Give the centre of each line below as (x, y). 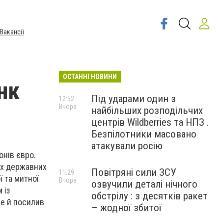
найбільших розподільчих (147, 110)
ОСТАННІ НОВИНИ (90, 77)
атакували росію (127, 146)
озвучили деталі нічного (144, 184)
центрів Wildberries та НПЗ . (150, 122)
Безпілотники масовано (144, 134)
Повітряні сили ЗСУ (134, 172)
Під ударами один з (134, 99)
